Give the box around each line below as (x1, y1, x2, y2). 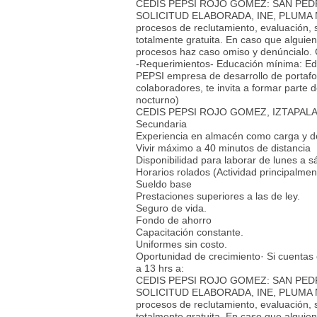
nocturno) (136, 93, 179, 105)
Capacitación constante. (136, 226, 243, 238)
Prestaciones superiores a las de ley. (136, 190, 300, 202)
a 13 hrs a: (136, 262, 184, 274)
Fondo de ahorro (136, 214, 212, 226)
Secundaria (136, 117, 187, 129)
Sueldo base (136, 178, 192, 190)
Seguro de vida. (136, 202, 207, 214)
